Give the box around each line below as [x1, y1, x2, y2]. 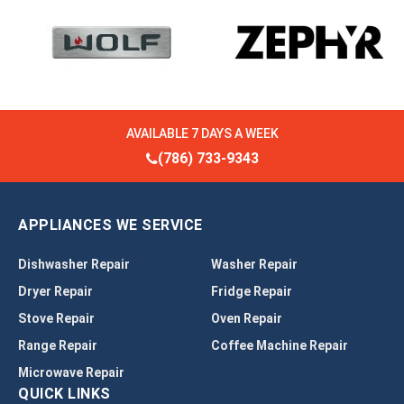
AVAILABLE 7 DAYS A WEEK [125, 126, 279, 142]
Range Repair [18, 338, 97, 353]
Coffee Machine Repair [211, 338, 348, 353]
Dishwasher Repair [18, 257, 130, 272]
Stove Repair [18, 311, 95, 326]
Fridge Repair [211, 284, 292, 299]
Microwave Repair [18, 365, 124, 381]
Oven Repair [211, 311, 282, 326]
